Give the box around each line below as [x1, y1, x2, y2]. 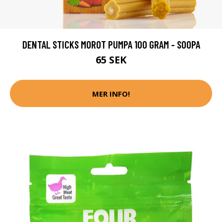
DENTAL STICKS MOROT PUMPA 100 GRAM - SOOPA [22, 38, 200, 51]
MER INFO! [92, 88, 130, 99]
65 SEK [96, 53, 126, 66]
